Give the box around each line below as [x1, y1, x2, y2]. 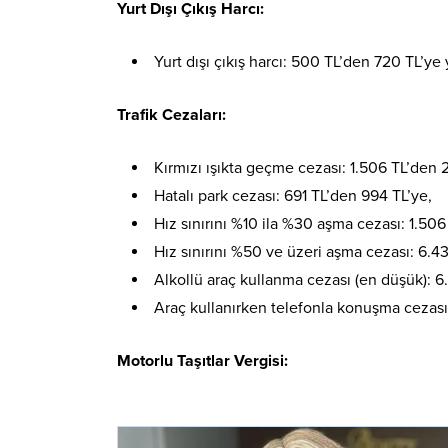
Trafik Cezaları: [117, 105, 226, 126]
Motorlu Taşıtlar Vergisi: [117, 351, 288, 372]
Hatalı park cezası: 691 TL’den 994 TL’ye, [154, 186, 432, 207]
